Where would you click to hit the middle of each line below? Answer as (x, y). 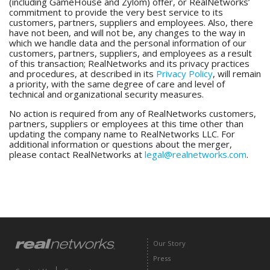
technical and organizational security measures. (106, 94)
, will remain (237, 74)
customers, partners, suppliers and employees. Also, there (131, 22)
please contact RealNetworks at (77, 154)
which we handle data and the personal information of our (128, 43)
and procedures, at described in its (83, 74)
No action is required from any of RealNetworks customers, (133, 113)
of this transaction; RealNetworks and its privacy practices (129, 63)
